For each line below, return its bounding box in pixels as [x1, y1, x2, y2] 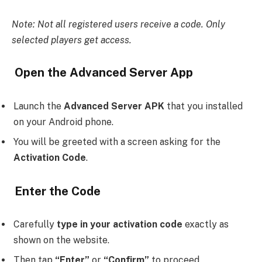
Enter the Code [12, 184, 101, 198]
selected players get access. [12, 34, 132, 46]
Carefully [13, 219, 57, 230]
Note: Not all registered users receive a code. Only [12, 18, 225, 30]
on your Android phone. [13, 116, 113, 128]
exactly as [182, 219, 229, 230]
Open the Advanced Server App [12, 65, 193, 80]
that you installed [164, 101, 243, 112]
